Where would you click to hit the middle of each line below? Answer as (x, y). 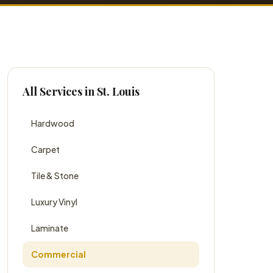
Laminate (50, 228)
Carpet (45, 149)
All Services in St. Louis (81, 91)
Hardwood (53, 123)
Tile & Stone (55, 175)
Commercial (58, 254)
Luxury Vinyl (54, 202)
